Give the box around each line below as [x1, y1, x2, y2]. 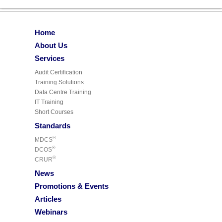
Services [35, 54, 64, 62]
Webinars [35, 207, 67, 216]
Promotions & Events [35, 181, 109, 190]
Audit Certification [35, 68, 82, 76]
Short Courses [35, 108, 73, 115]
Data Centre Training [35, 88, 91, 96]
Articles [35, 194, 61, 203]
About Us [35, 41, 67, 50]
